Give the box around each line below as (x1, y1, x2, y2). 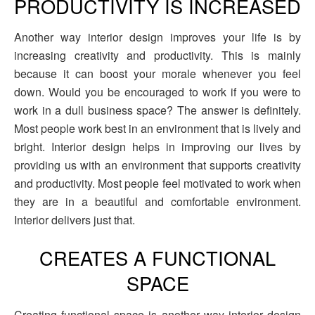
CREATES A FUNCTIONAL (39, 243, 276, 271)
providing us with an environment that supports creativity (14, 157, 301, 174)
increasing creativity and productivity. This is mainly (14, 47, 301, 64)
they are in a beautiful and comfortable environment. (14, 193, 301, 210)
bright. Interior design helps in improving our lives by (14, 139, 301, 155)
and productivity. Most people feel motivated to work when (14, 175, 301, 192)
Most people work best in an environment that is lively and (14, 120, 301, 137)
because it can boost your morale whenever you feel (14, 65, 301, 82)
